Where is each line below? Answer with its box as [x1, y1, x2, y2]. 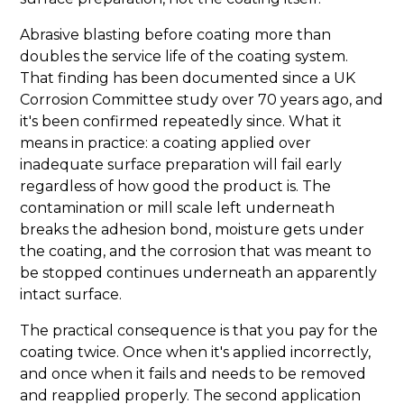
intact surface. [20, 286, 123, 304]
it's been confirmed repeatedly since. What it [20, 113, 343, 131]
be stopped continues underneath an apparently [20, 264, 378, 282]
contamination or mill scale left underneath [20, 199, 335, 217]
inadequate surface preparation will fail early [20, 156, 343, 174]
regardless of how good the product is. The [20, 178, 332, 196]
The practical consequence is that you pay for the [20, 322, 379, 340]
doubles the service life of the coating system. [20, 48, 349, 66]
